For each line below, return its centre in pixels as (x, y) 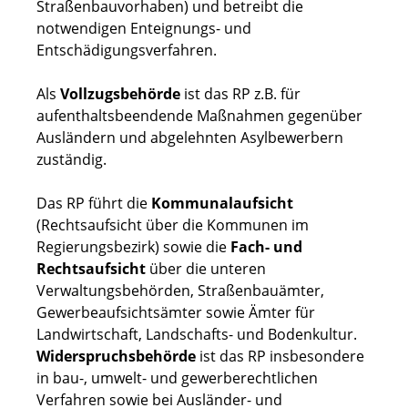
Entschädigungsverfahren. (127, 51)
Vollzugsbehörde (120, 94)
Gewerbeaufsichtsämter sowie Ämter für (176, 313)
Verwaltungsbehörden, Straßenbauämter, (180, 291)
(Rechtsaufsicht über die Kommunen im (173, 225)
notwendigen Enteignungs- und (144, 29)
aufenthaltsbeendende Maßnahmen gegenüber (199, 116)
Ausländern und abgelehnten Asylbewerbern (190, 138)
